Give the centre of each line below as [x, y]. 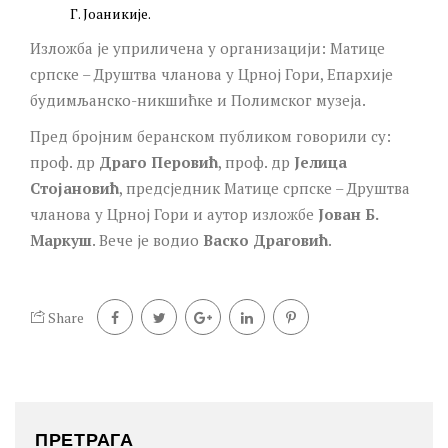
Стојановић [74, 187]
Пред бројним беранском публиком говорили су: [210, 135]
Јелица [320, 161]
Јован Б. [348, 213]
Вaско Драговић [265, 239]
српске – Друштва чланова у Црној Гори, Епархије [211, 73]
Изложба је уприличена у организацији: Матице [207, 47]
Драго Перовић [158, 161]
